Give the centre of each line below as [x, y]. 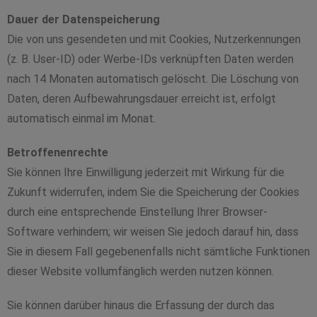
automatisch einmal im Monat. [81, 119]
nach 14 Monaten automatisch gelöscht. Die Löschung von [153, 79]
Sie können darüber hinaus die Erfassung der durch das [141, 305]
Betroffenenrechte [58, 152]
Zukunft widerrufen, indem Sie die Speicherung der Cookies [153, 192]
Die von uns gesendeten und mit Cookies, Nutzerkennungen [154, 39]
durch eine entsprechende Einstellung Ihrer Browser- [137, 212]
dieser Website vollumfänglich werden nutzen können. [140, 271]
